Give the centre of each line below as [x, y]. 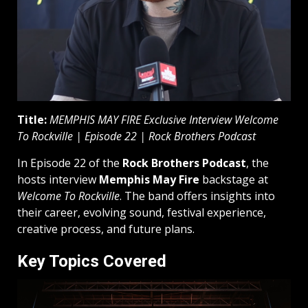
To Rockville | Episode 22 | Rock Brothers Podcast [136, 136]
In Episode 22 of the [70, 163]
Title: [32, 120]
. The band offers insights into [197, 196]
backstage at [234, 180]
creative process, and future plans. [106, 229]
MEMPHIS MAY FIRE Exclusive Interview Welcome [164, 120]
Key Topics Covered [92, 262]
